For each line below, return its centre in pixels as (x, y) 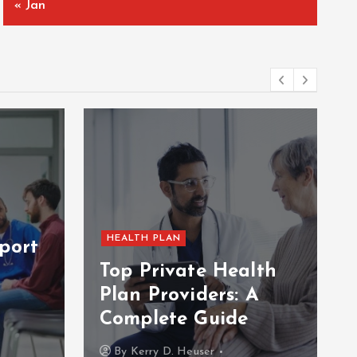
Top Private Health (188, 272)
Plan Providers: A (179, 296)
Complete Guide (174, 320)
